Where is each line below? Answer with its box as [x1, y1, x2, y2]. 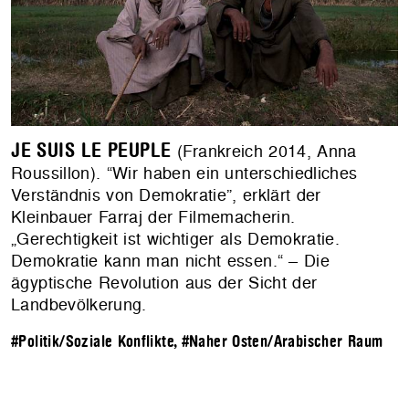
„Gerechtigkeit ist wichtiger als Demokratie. [11, 226, 341, 250]
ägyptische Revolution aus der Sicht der [11, 270, 318, 294]
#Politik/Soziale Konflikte [11, 332, 174, 351]
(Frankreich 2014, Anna [171, 139, 357, 163]
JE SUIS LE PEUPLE [11, 139, 172, 162]
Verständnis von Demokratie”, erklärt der [11, 183, 321, 206]
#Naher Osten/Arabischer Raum [181, 332, 383, 351]
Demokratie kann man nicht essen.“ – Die [11, 248, 330, 272]
